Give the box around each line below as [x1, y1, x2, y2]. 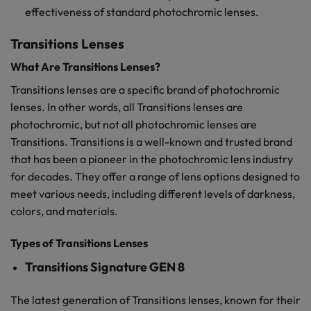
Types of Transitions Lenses [10, 236, 148, 251]
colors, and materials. [10, 204, 118, 219]
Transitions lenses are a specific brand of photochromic [10, 83, 280, 97]
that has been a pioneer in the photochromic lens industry [10, 152, 293, 167]
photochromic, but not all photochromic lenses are [10, 117, 257, 132]
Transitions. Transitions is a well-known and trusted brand [10, 135, 292, 149]
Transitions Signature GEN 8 [24, 259, 185, 276]
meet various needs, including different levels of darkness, [10, 187, 295, 201]
